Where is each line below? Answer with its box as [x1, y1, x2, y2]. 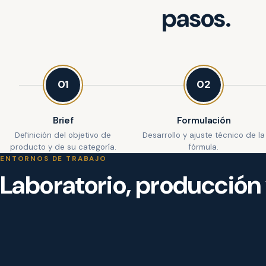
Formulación [176, 114, 231, 126]
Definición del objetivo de [15, 130, 112, 141]
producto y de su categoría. [9, 142, 116, 153]
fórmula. [189, 142, 219, 153]
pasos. [161, 2, 231, 34]
